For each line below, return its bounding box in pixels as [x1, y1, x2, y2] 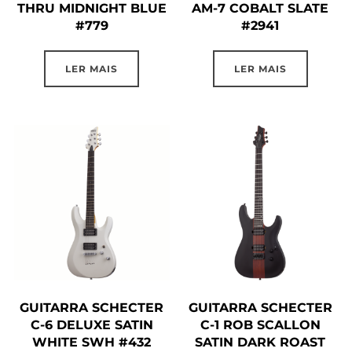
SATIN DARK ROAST [195, 334, 326, 350]
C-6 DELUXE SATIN [30, 317, 153, 332]
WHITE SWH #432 [32, 334, 152, 350]
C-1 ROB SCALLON [200, 317, 321, 332]
